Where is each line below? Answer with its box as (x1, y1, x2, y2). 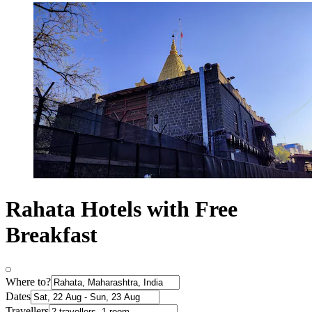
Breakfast (6, 221, 97, 247)
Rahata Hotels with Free (6, 196, 237, 221)
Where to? (6, 276, 51, 288)
